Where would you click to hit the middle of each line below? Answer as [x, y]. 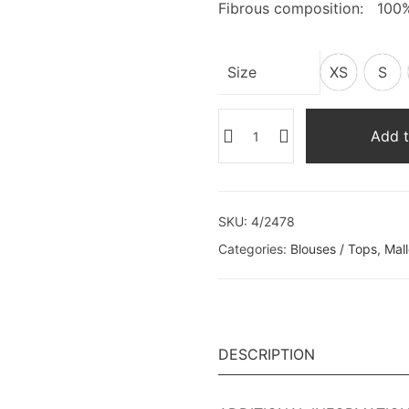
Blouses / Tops [333, 249]
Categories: [254, 249]
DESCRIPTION [266, 354]
